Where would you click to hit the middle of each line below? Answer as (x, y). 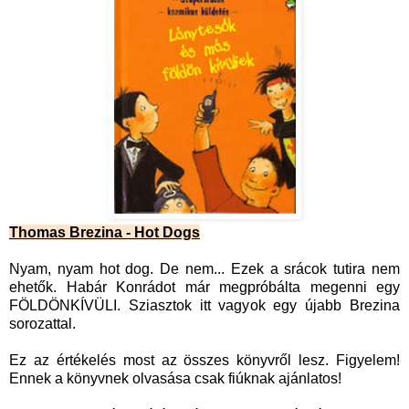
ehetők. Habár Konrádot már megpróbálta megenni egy (204, 288)
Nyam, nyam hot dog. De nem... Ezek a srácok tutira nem (204, 269)
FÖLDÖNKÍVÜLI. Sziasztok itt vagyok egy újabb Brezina (204, 306)
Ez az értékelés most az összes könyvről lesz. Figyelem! (204, 361)
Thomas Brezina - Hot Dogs (105, 233)
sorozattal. (44, 324)
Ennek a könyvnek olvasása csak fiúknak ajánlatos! (177, 379)
